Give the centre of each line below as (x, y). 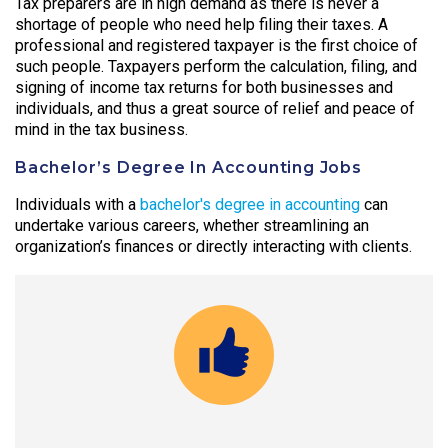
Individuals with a (77, 205)
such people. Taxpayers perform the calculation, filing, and (216, 67)
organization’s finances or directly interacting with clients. (213, 247)
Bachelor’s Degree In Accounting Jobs (188, 167)
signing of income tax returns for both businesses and (204, 88)
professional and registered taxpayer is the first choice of (216, 46)
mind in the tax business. (101, 130)
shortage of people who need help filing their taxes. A (201, 25)
